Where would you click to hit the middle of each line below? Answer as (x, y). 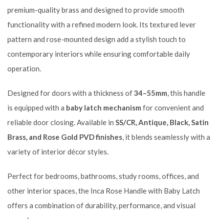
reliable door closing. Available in (61, 122)
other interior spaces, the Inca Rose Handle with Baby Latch (104, 191)
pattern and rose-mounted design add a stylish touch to (97, 39)
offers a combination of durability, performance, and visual (101, 206)
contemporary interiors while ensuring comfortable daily (99, 54)
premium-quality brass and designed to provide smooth (96, 10)
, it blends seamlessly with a (166, 137)
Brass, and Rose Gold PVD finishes (65, 137)
